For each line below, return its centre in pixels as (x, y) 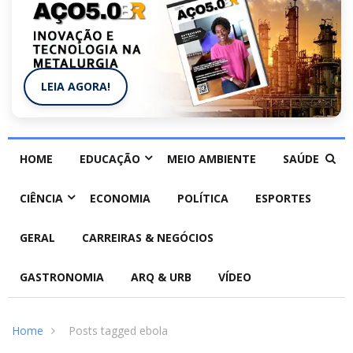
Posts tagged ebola (118, 331)
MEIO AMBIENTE (212, 159)
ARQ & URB (161, 277)
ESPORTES (283, 199)
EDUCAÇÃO (110, 159)
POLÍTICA (203, 199)
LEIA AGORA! (76, 87)
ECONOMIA (120, 199)
